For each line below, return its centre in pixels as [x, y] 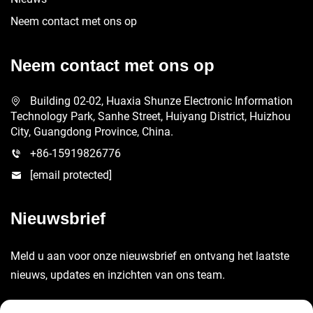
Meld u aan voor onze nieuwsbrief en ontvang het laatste [150, 256]
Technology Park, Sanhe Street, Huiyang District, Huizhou [151, 116]
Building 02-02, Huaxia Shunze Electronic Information [161, 101]
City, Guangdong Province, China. [92, 131]
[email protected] [71, 175]
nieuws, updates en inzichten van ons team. [118, 275]
